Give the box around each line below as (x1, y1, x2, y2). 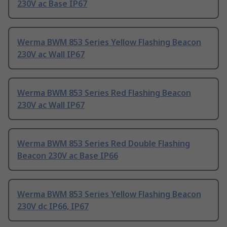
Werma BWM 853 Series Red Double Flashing (17, 138, 190, 149)
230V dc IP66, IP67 (17, 201, 89, 212)
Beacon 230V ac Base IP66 (17, 150, 118, 162)
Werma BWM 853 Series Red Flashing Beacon (17, 87, 191, 99)
